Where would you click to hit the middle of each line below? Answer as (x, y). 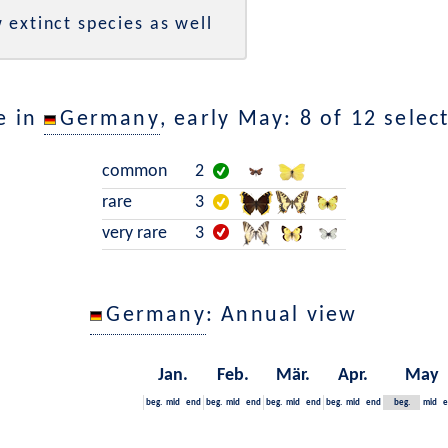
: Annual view (281, 316)
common (135, 172)
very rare (135, 233)
